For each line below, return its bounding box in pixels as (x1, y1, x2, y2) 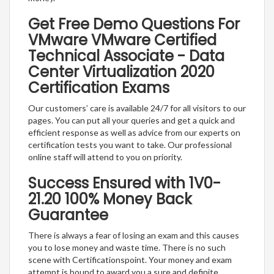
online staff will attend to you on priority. (28, 152, 182, 163)
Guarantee (28, 205, 108, 226)
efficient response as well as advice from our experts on (28, 127, 240, 138)
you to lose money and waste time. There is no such (28, 242, 226, 253)
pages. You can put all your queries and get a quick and (28, 115, 235, 126)
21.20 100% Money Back (28, 189, 192, 210)
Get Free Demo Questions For (28, 14, 240, 35)
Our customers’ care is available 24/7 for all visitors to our (28, 103, 246, 114)
